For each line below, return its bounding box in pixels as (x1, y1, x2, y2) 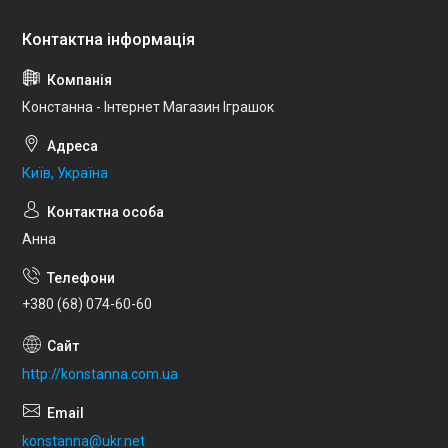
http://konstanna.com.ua (22, 366, 178, 383)
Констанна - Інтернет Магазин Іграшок (22, 98, 274, 115)
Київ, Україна (22, 164, 108, 181)
